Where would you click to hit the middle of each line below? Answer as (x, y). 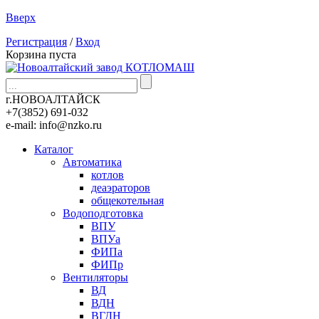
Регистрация (36, 42)
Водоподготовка (103, 213)
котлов (108, 175)
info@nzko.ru (70, 125)
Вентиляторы (95, 277)
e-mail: (22, 125)
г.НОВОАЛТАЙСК (53, 99)
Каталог (54, 149)
